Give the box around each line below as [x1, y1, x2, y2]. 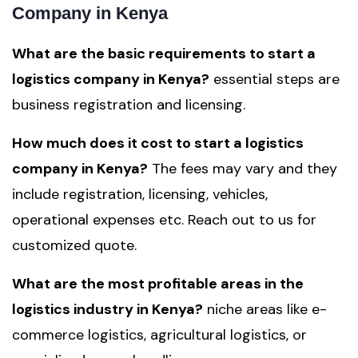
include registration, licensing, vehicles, [12, 185, 268, 204]
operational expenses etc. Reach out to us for [12, 210, 316, 229]
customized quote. [12, 236, 137, 255]
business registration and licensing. [12, 95, 245, 114]
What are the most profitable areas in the [12, 274, 304, 293]
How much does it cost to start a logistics [12, 133, 304, 153]
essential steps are [209, 70, 340, 89]
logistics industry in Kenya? [12, 300, 203, 319]
